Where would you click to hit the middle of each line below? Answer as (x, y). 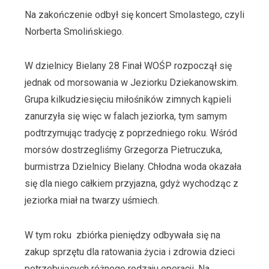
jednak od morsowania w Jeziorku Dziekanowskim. (131, 83)
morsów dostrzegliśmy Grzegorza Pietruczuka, (123, 150)
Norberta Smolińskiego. (74, 31)
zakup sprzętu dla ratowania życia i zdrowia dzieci (129, 252)
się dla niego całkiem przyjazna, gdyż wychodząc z (131, 184)
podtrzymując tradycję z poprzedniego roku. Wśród (131, 133)
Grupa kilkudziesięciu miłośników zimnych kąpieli (128, 100)
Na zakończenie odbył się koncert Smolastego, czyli (134, 14)
